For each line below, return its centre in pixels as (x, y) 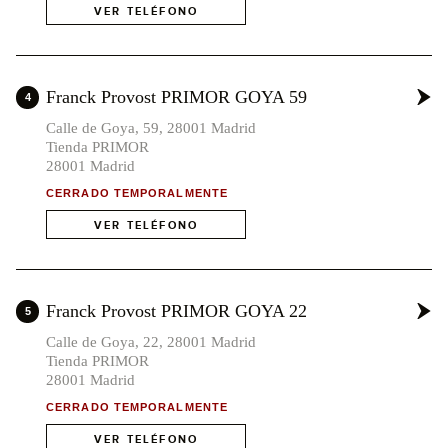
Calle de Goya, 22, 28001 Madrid (151, 342)
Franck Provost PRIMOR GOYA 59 (176, 97)
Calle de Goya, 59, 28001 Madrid (151, 128)
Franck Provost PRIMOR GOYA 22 (176, 311)
